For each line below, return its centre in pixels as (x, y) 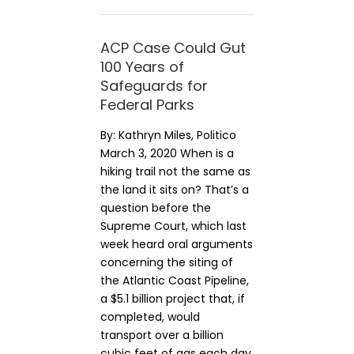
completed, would (150, 317)
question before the (156, 208)
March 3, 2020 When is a (167, 153)
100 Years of (142, 67)
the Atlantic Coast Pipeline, (175, 281)
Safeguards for (154, 86)
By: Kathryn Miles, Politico (168, 135)
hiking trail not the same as (175, 171)
